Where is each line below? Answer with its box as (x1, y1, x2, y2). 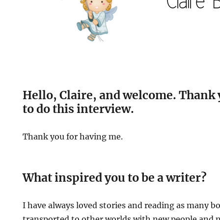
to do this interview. (23, 101, 135, 116)
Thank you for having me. (23, 131, 123, 141)
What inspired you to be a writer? (23, 170, 207, 185)
